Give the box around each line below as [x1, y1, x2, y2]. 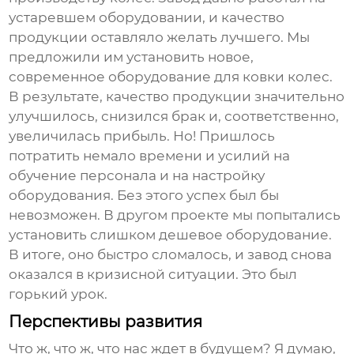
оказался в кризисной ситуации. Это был [9, 266, 298, 283]
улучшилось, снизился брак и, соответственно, [9, 108, 340, 125]
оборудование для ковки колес [108, 69, 330, 85]
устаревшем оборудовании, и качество [9, 9, 285, 26]
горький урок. [9, 286, 108, 303]
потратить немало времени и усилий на [9, 148, 291, 164]
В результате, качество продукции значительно [9, 88, 345, 105]
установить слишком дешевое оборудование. [9, 227, 333, 243]
